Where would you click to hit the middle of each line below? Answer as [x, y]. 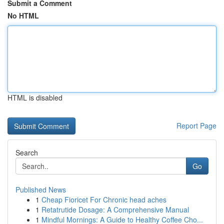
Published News [41, 189]
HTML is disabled [35, 97]
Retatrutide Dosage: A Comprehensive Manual [115, 209]
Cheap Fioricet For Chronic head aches [104, 199]
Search [27, 152]
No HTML [23, 15]
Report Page [196, 125]
